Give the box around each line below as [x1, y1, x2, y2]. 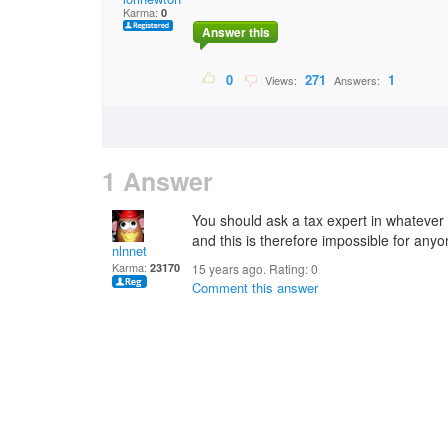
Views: [259, 72, 300, 89]
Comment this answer [192, 278, 318, 297]
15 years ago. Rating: [192, 260, 311, 277]
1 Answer [102, 163, 213, 199]
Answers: [331, 72, 383, 89]
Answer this [201, 23, 270, 42]
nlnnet [112, 241, 147, 260]
